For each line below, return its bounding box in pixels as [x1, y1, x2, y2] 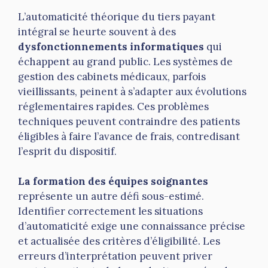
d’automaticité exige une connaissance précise [18, 220, 245, 233]
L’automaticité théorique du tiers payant [18, 10, 215, 23]
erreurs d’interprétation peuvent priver [18, 249, 212, 263]
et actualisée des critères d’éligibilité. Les [18, 234, 220, 248]
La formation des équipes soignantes [18, 175, 208, 188]
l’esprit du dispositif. [18, 144, 117, 158]
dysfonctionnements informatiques [18, 39, 204, 53]
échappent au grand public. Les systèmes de [18, 54, 233, 68]
